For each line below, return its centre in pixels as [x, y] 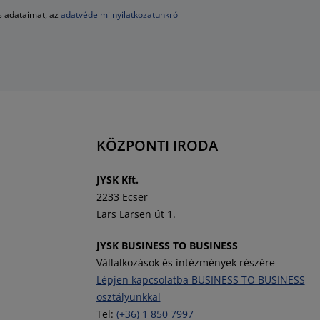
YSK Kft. [120, 180]
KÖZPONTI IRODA [157, 145]
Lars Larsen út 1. [136, 214]
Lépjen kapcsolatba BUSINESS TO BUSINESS [200, 280]
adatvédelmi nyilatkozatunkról [120, 15]
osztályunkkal [128, 297]
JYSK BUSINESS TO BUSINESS [167, 245]
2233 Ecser [122, 197]
